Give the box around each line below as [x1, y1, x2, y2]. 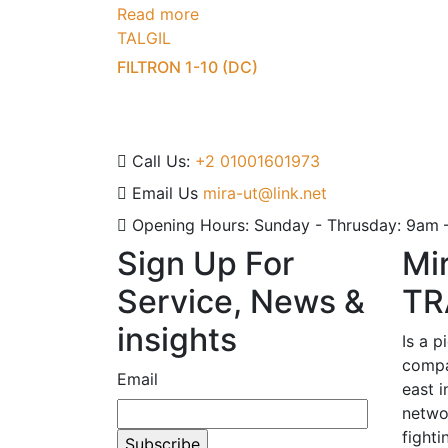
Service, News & [117, 281, 365, 321]
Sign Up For [117, 243, 294, 283]
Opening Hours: [132, 214, 249, 235]
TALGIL [117, 28, 171, 48]
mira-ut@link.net [203, 182, 327, 203]
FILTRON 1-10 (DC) [117, 57, 258, 77]
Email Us [132, 182, 198, 203]
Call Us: [132, 150, 190, 171]
